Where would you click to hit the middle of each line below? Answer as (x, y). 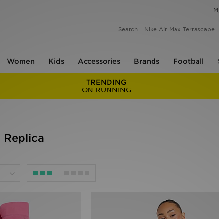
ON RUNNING (106, 90)
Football (188, 61)
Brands (147, 61)
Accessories (99, 61)
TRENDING (107, 82)
